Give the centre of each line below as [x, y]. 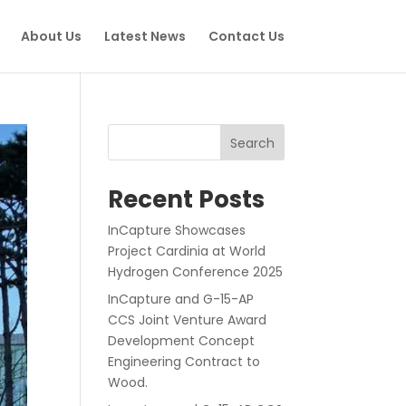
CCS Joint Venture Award [188, 320]
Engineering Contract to [184, 362]
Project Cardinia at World [187, 251]
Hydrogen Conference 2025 [196, 272]
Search [252, 143]
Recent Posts [187, 199]
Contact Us [246, 36]
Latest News [145, 36]
